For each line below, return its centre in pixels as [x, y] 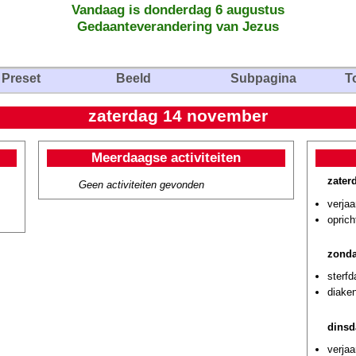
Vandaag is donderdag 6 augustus [178, 10]
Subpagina [263, 78]
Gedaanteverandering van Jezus [178, 26]
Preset [21, 78]
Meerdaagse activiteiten [166, 157]
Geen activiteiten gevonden [141, 185]
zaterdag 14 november [178, 116]
